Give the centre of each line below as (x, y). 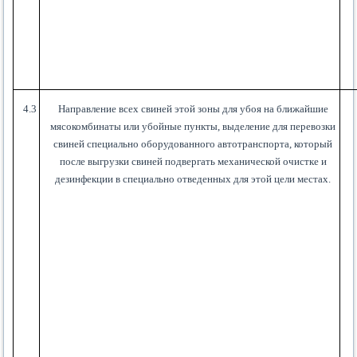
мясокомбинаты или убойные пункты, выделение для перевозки (193, 127)
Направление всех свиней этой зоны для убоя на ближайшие (193, 109)
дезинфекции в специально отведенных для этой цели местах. (193, 179)
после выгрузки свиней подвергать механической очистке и (193, 162)
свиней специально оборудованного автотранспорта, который (193, 144)
